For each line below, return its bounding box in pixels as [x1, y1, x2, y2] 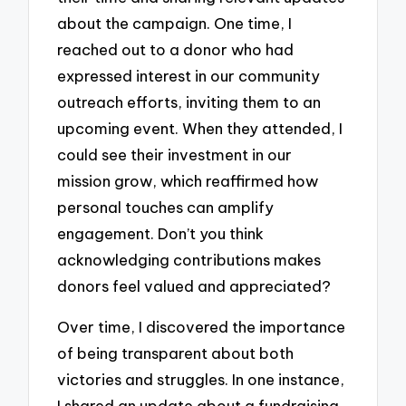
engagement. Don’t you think [57, 224, 265, 244]
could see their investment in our [57, 145, 293, 165]
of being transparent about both [57, 343, 295, 362]
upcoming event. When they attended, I [57, 119, 343, 139]
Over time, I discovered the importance [57, 316, 346, 336]
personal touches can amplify [57, 198, 275, 217]
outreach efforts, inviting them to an [57, 92, 322, 112]
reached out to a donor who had [57, 40, 295, 60]
